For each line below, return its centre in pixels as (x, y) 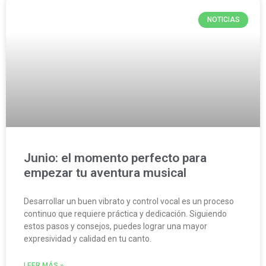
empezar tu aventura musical (105, 173)
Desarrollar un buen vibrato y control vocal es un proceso (129, 202)
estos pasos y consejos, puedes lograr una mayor (115, 227)
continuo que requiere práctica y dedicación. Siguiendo (125, 214)
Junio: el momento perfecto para (115, 158)
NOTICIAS (223, 20)
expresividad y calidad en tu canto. (88, 239)
